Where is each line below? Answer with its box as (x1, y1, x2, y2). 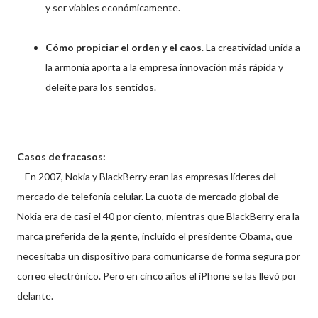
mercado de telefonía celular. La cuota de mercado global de (17, 190, 279, 202)
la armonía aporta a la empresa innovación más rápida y (45, 60, 283, 73)
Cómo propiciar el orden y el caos (45, 40, 202, 53)
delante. (17, 289, 53, 302)
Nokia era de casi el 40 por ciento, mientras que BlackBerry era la (17, 209, 300, 222)
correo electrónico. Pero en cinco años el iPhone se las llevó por (17, 269, 297, 282)
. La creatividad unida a (202, 40, 300, 53)
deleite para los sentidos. (45, 80, 156, 93)
